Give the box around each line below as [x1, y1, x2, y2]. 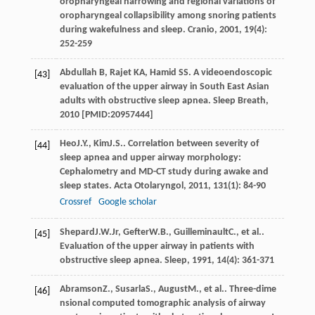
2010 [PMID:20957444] [59, 109, 153, 120]
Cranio [187, 24, 214, 35]
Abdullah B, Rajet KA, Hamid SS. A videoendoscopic [59, 67, 272, 78]
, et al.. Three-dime [198, 283, 276, 295]
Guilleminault [173, 226, 229, 238]
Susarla [115, 283, 146, 295]
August [157, 283, 188, 295]
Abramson [59, 283, 103, 295]
